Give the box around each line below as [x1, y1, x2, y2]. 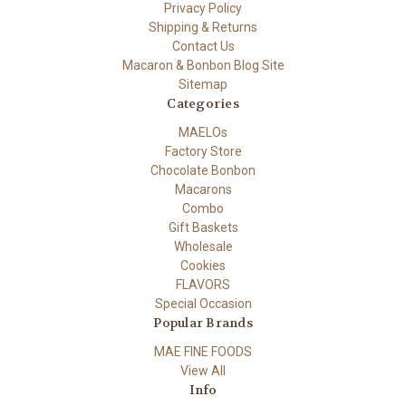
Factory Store [164, 143, 242, 159]
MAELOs [179, 124, 227, 140]
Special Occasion [154, 295, 252, 311]
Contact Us [171, 38, 235, 53]
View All [180, 362, 226, 378]
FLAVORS [176, 276, 230, 292]
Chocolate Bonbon [150, 162, 256, 178]
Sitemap [179, 76, 227, 92]
